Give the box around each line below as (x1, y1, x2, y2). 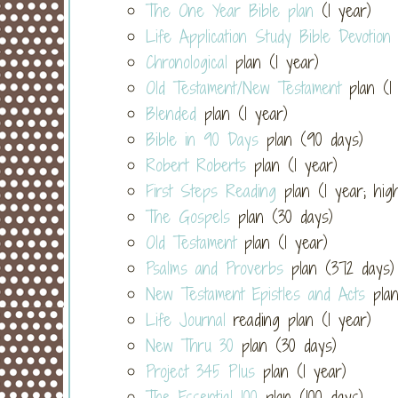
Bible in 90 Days (146, 127, 259, 151)
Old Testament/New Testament (146, 76, 341, 99)
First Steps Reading (146, 179, 276, 203)
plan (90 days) (259, 127, 363, 151)
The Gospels (146, 204, 230, 228)
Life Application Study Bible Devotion (146, 24, 391, 48)
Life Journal (146, 307, 226, 331)
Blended (146, 101, 196, 125)
